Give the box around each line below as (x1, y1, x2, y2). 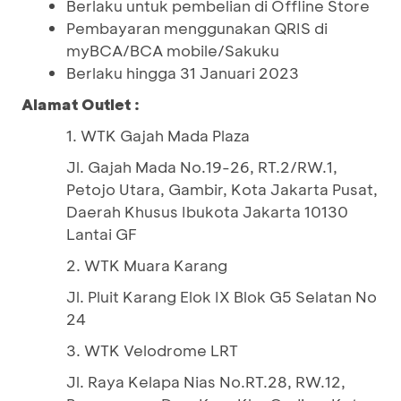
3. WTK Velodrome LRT (66, 340, 238, 360)
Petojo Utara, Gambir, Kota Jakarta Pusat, (66, 179, 378, 199)
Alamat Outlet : (21, 94, 140, 114)
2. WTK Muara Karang (66, 255, 227, 275)
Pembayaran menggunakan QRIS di (66, 18, 328, 38)
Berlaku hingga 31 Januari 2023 (66, 63, 299, 82)
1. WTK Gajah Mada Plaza (66, 125, 250, 145)
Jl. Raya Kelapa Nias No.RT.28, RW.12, (66, 371, 346, 391)
